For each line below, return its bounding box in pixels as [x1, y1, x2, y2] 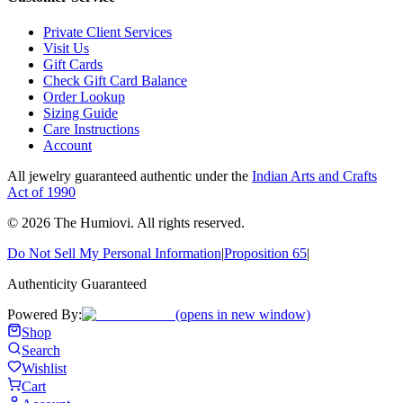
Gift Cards [43, 57, 103, 73]
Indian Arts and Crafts [252, 168, 377, 184]
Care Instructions [43, 121, 139, 138]
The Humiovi [54, 215, 130, 231]
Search [22, 343, 60, 359]
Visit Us [43, 40, 89, 57]
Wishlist [22, 361, 67, 377]
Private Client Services [43, 24, 172, 40]
